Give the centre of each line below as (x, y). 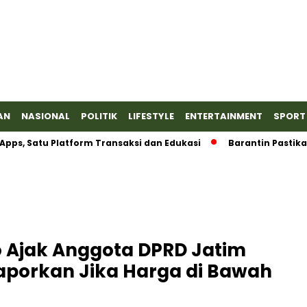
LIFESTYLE (151, 116)
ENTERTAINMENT (224, 116)
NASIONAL (46, 116)
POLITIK (99, 116)
